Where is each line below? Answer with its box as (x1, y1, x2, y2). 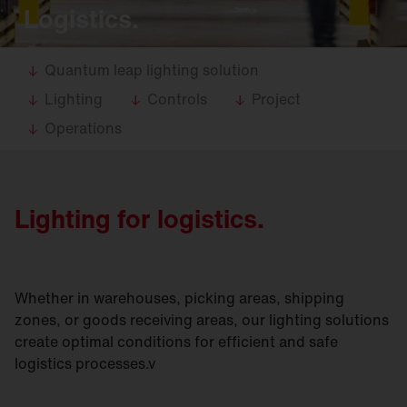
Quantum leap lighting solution (45, 59, 259, 81)
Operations (45, 117, 122, 139)
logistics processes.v (15, 352, 155, 374)
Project (252, 88, 301, 110)
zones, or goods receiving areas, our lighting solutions (15, 309, 389, 331)
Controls (147, 88, 207, 110)
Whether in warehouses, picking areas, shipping (15, 287, 344, 309)
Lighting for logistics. (15, 200, 264, 237)
